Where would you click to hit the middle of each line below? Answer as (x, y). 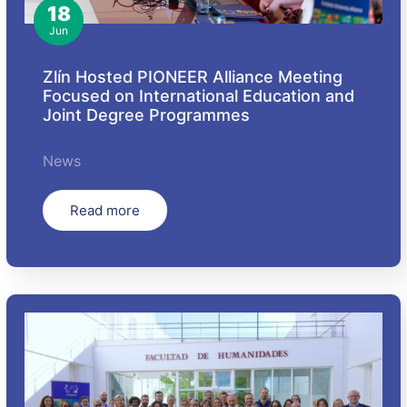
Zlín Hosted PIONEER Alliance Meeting (193, 76)
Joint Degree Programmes (147, 114)
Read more (105, 210)
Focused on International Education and (199, 95)
